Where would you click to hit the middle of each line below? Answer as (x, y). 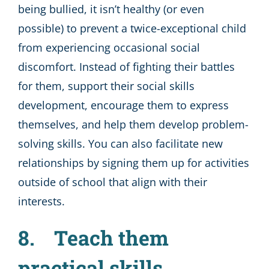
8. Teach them (93, 237)
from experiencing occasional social (109, 47)
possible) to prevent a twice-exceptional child (132, 28)
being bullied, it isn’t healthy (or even (111, 9)
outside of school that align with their (113, 182)
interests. (41, 201)
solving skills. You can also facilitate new (120, 143)
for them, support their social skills (106, 86)
